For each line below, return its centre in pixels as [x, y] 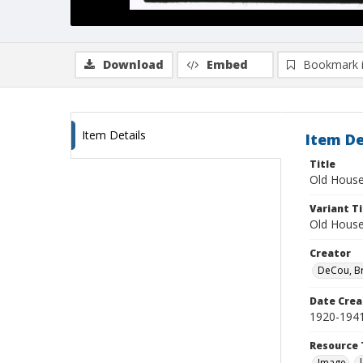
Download [133, 64]
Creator [330, 253]
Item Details [114, 135]
